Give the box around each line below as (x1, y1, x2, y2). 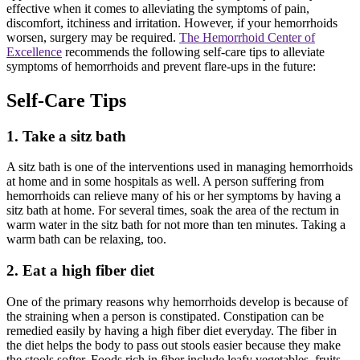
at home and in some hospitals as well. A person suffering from (6, 174, 324, 189)
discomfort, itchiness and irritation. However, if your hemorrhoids (6, 15, 337, 30)
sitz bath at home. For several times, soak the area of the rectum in (6, 203, 339, 218)
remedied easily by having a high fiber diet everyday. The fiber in (6, 323, 337, 337)
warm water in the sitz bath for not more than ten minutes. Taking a (6, 218, 346, 232)
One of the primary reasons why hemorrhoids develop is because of (6, 294, 348, 309)
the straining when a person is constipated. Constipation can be (6, 309, 324, 323)
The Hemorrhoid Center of (179, 30, 315, 44)
